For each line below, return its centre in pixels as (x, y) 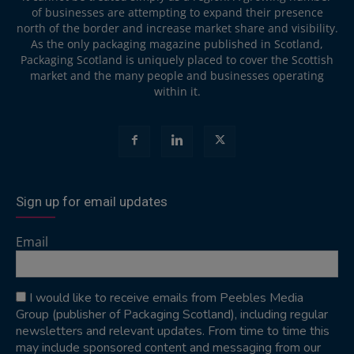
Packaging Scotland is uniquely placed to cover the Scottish (177, 59)
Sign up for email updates (92, 201)
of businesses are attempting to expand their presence (177, 12)
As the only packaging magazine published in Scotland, (177, 43)
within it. (177, 91)
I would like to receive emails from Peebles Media (166, 298)
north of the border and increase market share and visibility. (177, 28)
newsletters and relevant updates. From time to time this (173, 331)
